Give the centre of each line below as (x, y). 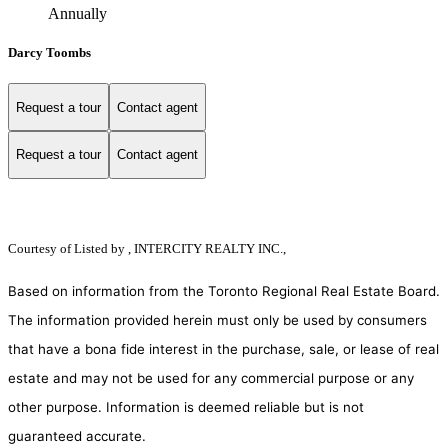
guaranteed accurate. (77, 435)
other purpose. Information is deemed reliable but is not (186, 406)
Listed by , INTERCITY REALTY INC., (180, 248)
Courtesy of (41, 248)
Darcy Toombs (49, 53)
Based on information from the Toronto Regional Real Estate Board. (224, 290)
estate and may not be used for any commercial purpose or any (211, 377)
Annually (77, 14)
